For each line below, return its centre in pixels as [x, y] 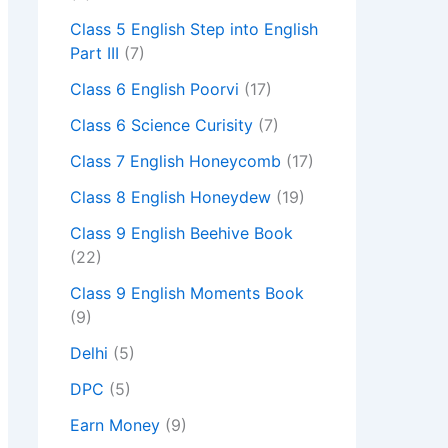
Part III [94, 53]
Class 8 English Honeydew [170, 197]
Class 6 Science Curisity [161, 125]
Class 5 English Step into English [194, 29]
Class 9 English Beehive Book [181, 233]
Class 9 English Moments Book [187, 293]
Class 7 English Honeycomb [175, 161]
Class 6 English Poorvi [154, 89]
